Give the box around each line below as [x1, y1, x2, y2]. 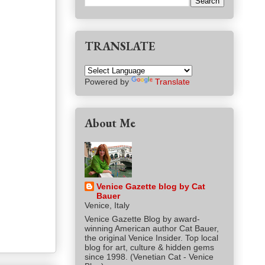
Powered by [85, 77, 131, 87]
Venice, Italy [85, 201, 130, 211]
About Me [85, 115, 135, 131]
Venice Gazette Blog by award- [85, 214, 200, 224]
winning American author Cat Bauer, [85, 224, 219, 234]
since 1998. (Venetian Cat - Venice [85, 252, 214, 262]
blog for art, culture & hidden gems [85, 243, 214, 253]
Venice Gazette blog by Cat [96, 182, 205, 192]
